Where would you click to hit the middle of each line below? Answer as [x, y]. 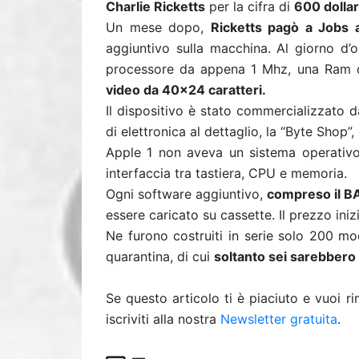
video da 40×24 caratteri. [186, 90]
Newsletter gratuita [279, 319]
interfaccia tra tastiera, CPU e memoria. [226, 173]
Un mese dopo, [158, 27]
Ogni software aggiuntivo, [186, 194]
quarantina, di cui [160, 256]
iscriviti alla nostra [163, 319]
